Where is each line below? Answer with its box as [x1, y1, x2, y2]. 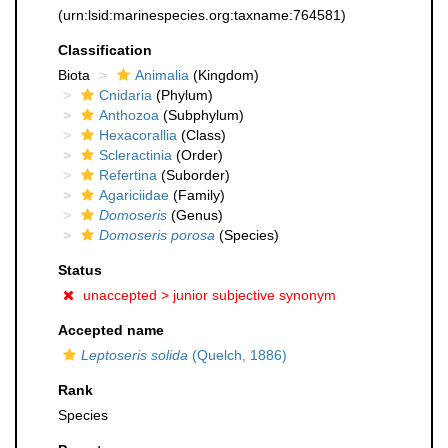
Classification [58, 42, 152, 58]
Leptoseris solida [81, 347, 188, 363]
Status [58, 262, 102, 278]
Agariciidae [99, 187, 169, 203]
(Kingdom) [189, 67, 259, 83]
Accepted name [58, 322, 164, 338]
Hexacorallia [99, 127, 177, 143]
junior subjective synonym [173, 287, 336, 303]
